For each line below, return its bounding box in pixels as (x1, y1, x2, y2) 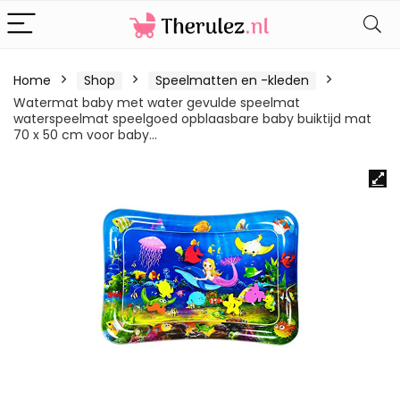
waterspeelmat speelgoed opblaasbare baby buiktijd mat (13, 110, 371, 128)
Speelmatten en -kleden (155, 71, 309, 89)
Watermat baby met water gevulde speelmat (13, 94, 300, 112)
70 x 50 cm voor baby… (13, 126, 157, 144)
